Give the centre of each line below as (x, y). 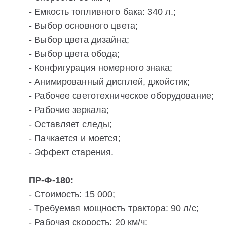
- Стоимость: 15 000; (72, 195)
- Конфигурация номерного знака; (100, 68)
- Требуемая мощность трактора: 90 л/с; (114, 209)
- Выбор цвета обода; (74, 54)
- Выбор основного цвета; (83, 26)
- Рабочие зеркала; (69, 110)
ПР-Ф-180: (51, 181)
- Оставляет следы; (71, 124)
